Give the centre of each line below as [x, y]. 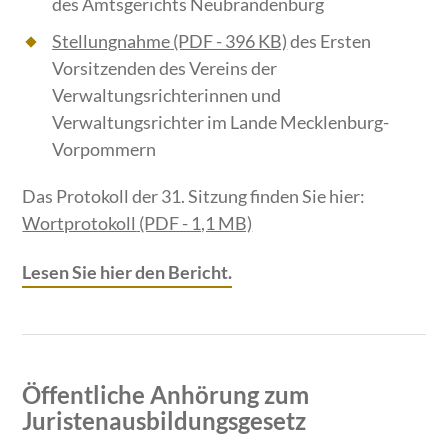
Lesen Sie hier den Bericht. [127, 272]
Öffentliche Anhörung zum [166, 395]
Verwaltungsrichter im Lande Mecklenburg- [221, 122]
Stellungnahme [111, 41]
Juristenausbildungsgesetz [164, 421]
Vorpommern [104, 149]
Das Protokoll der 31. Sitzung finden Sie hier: [194, 196]
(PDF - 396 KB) [229, 41]
